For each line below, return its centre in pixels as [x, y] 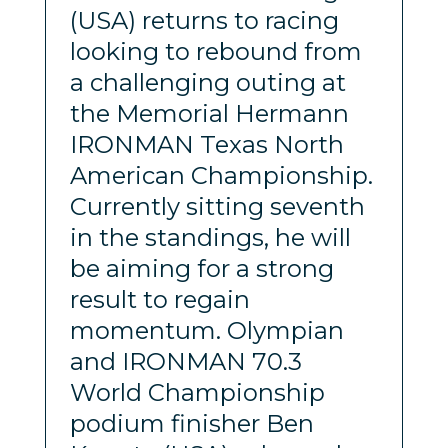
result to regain [159, 299]
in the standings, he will [210, 237]
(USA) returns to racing [204, 20]
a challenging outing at [207, 82]
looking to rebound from [215, 51]
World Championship [197, 392]
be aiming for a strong [201, 268]
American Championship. [221, 175]
